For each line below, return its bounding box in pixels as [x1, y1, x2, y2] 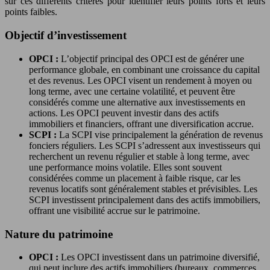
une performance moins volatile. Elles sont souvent [29, 162, 222, 172]
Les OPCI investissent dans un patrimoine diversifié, [61, 252, 260, 263]
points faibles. [5, 7, 57, 17]
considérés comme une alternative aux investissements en [29, 96, 245, 107]
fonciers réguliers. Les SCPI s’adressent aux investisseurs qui [29, 140, 260, 151]
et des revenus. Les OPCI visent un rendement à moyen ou [29, 75, 252, 86]
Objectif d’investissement [5, 29, 127, 42]
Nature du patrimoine [5, 227, 113, 240]
